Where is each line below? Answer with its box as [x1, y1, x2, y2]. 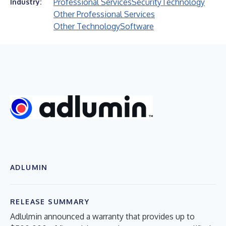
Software [120, 21, 154, 31]
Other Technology [53, 21, 120, 31]
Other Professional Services [53, 9, 155, 19]
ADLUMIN [10, 162, 48, 172]
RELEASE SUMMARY [10, 197, 89, 206]
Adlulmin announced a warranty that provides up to [10, 211, 195, 221]
